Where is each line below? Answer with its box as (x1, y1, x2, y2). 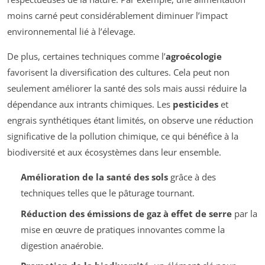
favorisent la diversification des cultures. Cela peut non (7, 66, 230, 79)
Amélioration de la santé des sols (20, 171, 168, 183)
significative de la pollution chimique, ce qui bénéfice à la (7, 130, 238, 143)
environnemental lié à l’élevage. (7, 25, 135, 38)
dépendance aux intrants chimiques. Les (7, 98, 173, 111)
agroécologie (166, 50, 222, 63)
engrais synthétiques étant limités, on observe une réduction (7, 114, 253, 127)
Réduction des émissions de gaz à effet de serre (20, 207, 232, 219)
